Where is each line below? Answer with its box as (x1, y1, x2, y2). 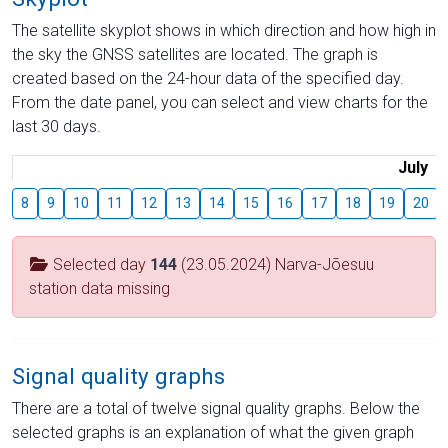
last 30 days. (12, 116, 101, 136)
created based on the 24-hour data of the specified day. (12, 68, 404, 88)
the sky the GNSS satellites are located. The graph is (12, 44, 378, 64)
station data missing (29, 278, 170, 298)
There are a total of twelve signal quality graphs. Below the (12, 398, 420, 418)
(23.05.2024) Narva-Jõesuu (177, 254, 374, 274)
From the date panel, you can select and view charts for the (12, 92, 428, 112)
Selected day (49, 254, 150, 274)
